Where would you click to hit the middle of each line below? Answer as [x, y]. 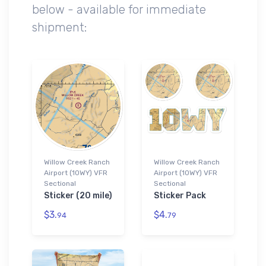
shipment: [59, 27]
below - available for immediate [119, 9]
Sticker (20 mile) [78, 195]
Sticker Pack [180, 195]
